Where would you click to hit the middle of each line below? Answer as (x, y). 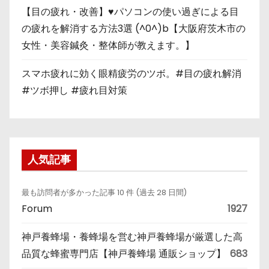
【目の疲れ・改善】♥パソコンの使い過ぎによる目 (130, 11)
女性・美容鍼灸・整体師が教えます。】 (108, 45)
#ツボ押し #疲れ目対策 (74, 90)
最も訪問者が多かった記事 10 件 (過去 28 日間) (104, 193)
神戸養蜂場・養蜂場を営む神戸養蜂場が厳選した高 (132, 237)
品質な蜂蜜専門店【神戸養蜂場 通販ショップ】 (124, 254)
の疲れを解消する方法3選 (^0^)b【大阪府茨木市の (134, 28)
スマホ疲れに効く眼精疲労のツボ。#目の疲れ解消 (131, 73)
